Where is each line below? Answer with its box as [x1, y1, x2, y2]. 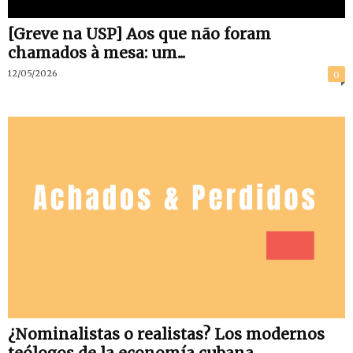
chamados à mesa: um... [8, 43, 185, 62]
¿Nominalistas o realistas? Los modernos [8, 325, 325, 344]
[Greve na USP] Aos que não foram [8, 24, 271, 43]
